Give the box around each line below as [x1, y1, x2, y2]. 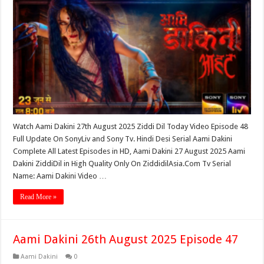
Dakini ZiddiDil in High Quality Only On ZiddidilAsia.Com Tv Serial [13, 159, 232, 168]
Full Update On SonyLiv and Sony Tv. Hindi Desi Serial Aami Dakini [13, 134, 233, 143]
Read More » [20, 192, 57, 201]
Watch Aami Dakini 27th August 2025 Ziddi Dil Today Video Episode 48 [13, 121, 249, 131]
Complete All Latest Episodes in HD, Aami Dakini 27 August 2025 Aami [13, 146, 246, 156]
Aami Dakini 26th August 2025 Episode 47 [13, 232, 239, 246]
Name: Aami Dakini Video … [13, 171, 107, 180]
